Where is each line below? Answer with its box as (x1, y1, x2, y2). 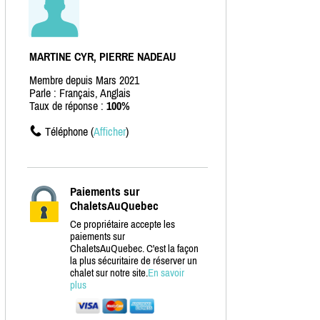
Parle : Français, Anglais (29, 86, 131, 100)
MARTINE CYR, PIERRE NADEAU (29, 50, 176, 64)
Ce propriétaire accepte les (70, 218, 175, 231)
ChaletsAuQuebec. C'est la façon (70, 242, 199, 255)
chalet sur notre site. (70, 266, 148, 279)
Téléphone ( (45, 125, 94, 139)
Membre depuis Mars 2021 (29, 74, 139, 87)
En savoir (148, 266, 184, 279)
